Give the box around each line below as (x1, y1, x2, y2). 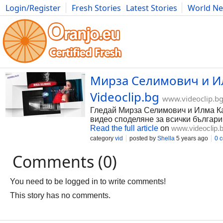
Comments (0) (12, 151, 117, 172)
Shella (157, 135, 175, 142)
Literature (184, 13, 222, 24)
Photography (5, 13, 55, 24)
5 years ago (175, 135, 208, 142)
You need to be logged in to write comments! (10, 177, 166, 186)
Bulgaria (93, 13, 124, 24)
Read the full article (90, 124, 158, 132)
